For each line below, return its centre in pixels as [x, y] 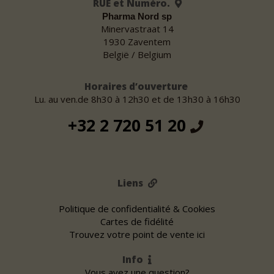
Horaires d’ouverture [137, 87]
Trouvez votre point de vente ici [137, 234]
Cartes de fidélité [137, 221]
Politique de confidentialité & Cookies [137, 208]
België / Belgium [137, 54]
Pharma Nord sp [137, 16]
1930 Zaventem [137, 41]
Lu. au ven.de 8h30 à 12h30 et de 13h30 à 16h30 [137, 99]
